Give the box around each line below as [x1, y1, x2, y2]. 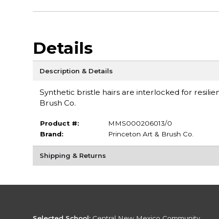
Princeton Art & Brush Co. [108, 130, 194, 138]
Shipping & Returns [39, 152, 106, 160]
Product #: [40, 119, 79, 127]
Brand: [40, 130, 64, 138]
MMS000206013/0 [108, 119, 172, 127]
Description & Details [39, 66, 113, 75]
